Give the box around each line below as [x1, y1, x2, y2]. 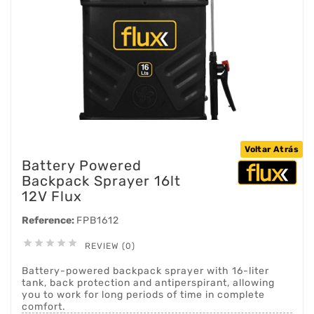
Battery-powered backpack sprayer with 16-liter [22, 265, 269, 277]
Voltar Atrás [245, 144, 299, 154]
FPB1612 [76, 214, 119, 226]
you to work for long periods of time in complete [22, 289, 265, 301]
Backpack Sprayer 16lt [22, 172, 181, 189]
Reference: [22, 214, 76, 226]
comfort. [22, 301, 66, 313]
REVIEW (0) [85, 241, 135, 251]
